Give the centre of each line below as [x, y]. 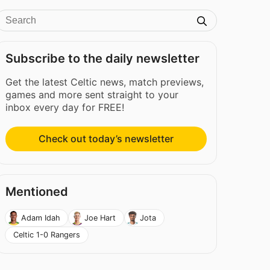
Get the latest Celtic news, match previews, [105, 82]
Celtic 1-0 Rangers [46, 235]
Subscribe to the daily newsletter [103, 58]
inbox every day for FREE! [65, 107]
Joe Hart [100, 218]
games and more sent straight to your [92, 95]
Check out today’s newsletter [106, 139]
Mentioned [37, 192]
